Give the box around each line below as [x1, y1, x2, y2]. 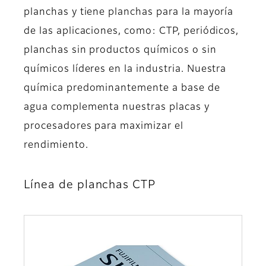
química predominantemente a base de [24, 84, 220, 94]
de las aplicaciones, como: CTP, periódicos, [24, 27, 239, 37]
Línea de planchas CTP [24, 179, 156, 191]
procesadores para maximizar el [24, 122, 183, 132]
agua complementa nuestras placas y [24, 103, 210, 113]
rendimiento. [24, 141, 88, 151]
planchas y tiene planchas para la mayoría [24, 8, 234, 18]
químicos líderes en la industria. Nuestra [24, 65, 227, 75]
